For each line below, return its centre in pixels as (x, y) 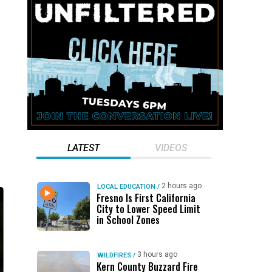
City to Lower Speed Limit (148, 209)
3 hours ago (157, 254)
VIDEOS (171, 148)
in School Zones (128, 220)
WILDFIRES (114, 255)
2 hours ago (181, 186)
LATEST (83, 148)
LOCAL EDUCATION (126, 187)
